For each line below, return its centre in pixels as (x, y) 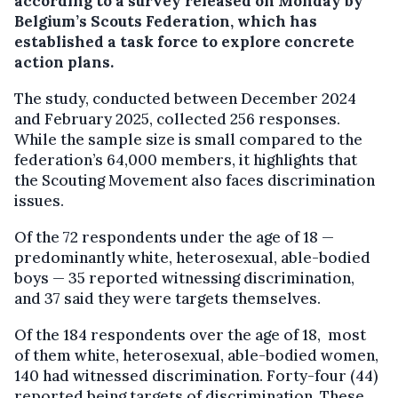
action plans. (64, 62)
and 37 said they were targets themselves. (167, 298)
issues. (39, 200)
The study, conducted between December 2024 (185, 98)
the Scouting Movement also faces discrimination (195, 180)
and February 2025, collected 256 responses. (177, 119)
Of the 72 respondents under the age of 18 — (174, 237)
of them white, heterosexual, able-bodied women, (196, 355)
